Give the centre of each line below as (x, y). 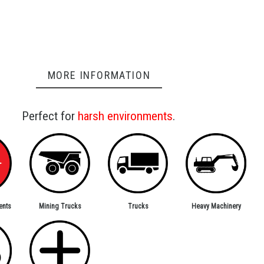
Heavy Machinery (216, 207)
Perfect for (50, 116)
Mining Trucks (60, 207)
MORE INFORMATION (99, 75)
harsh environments (126, 116)
